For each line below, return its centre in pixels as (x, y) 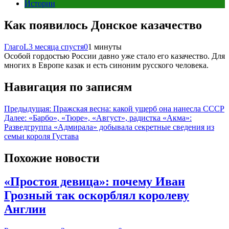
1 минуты (105, 47)
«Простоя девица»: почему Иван (95, 182)
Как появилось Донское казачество (103, 25)
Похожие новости (52, 158)
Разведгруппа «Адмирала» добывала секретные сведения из (109, 127)
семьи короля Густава (41, 136)
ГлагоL (16, 47)
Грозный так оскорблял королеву (97, 196)
